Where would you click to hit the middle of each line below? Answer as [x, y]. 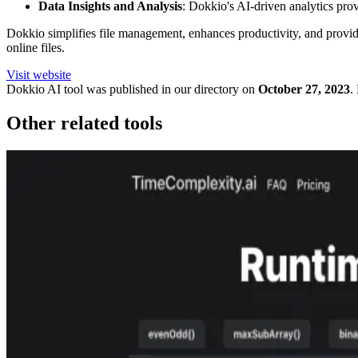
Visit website [39, 75]
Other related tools [84, 123]
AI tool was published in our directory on [150, 89]
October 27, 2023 [304, 89]
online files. [36, 48]
